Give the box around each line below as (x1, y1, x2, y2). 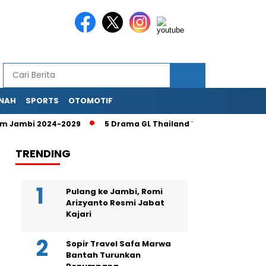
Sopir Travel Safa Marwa (66, 238, 171, 249)
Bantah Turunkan (66, 249, 141, 261)
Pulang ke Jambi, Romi (66, 186, 163, 197)
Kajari (66, 208, 91, 220)
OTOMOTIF (68, 95, 113, 106)
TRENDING (15, 146, 71, 161)
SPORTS (26, 95, 59, 106)
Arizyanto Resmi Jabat (66, 197, 164, 208)
